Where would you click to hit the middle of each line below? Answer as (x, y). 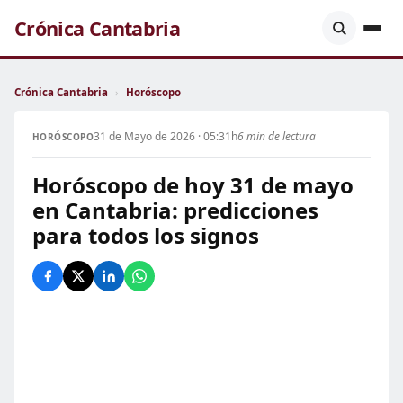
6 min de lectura (277, 136)
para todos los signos (146, 235)
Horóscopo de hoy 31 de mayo (193, 185)
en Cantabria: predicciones (175, 210)
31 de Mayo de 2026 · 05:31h (166, 136)
